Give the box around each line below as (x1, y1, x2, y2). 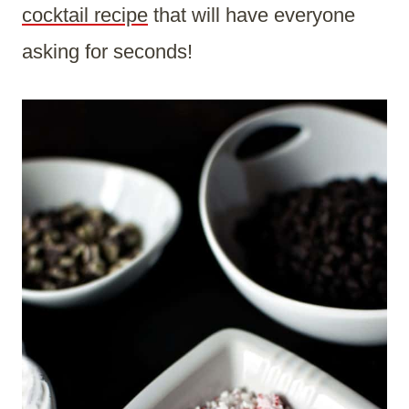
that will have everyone (148, 4, 355, 27)
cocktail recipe (22, 4, 148, 27)
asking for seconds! (22, 40, 193, 64)
